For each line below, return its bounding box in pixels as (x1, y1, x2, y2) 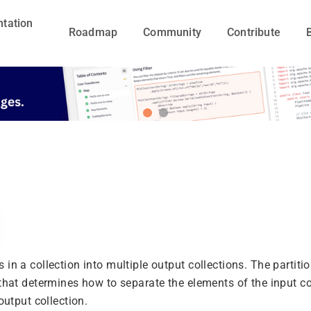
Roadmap (68, 26, 118, 39)
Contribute (226, 26, 280, 39)
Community (143, 26, 201, 39)
